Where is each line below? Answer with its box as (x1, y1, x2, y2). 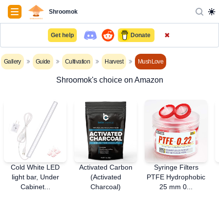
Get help (51, 32, 74, 39)
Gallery (4, 58, 21, 65)
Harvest (105, 58, 124, 65)
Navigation (14, 6, 52, 15)
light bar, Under (11, 173, 59, 181)
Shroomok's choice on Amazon (56, 76, 163, 84)
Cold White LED (11, 163, 60, 171)
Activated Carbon (79, 163, 132, 171)
